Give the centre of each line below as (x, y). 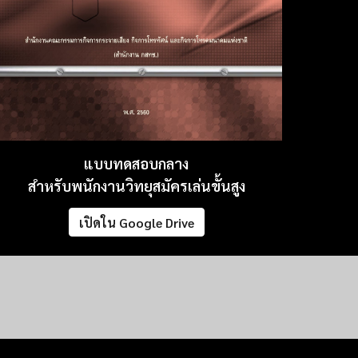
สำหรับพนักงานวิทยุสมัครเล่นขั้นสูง (136, 186)
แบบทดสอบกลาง (137, 163)
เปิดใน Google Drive (136, 222)
